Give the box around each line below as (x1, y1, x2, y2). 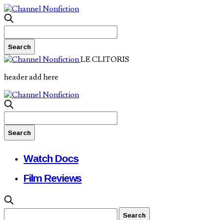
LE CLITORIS (81, 55, 129, 64)
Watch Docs (24, 148, 79, 168)
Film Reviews (24, 168, 82, 188)
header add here (4, 72, 58, 82)
